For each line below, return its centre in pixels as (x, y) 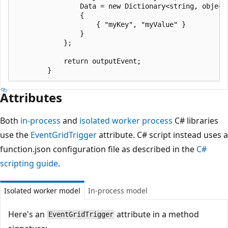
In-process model (118, 190)
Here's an (27, 214)
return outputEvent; (78, 61)
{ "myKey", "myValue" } (100, 24)
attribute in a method (157, 214)
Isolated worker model (42, 190)
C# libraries (195, 120)
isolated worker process (126, 120)
